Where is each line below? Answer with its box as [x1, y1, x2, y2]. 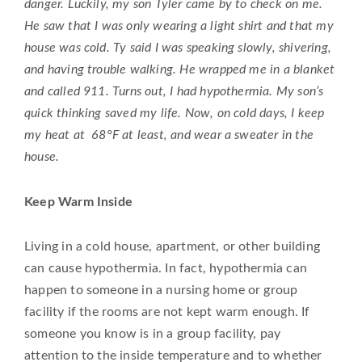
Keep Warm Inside [24, 195, 133, 208]
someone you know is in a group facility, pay [24, 327, 281, 341]
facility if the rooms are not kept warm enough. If [24, 305, 310, 319]
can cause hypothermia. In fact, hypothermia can [24, 262, 308, 276]
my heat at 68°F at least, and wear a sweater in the [24, 128, 314, 141]
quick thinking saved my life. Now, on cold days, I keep [24, 106, 325, 120]
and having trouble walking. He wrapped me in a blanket [24, 62, 335, 76]
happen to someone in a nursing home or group [24, 284, 298, 297]
